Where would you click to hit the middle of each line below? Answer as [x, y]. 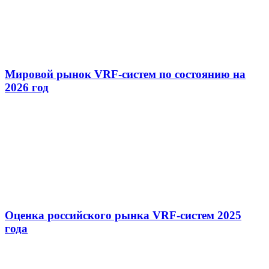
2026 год [27, 88]
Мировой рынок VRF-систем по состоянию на [125, 74]
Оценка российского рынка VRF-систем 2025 [123, 216]
